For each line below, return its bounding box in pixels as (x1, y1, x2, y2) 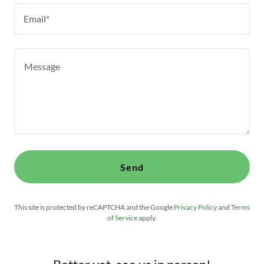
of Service (107, 213, 137, 223)
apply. (137, 213, 157, 223)
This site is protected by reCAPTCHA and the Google (14, 203, 174, 212)
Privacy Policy (174, 203, 217, 212)
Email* (24, 12, 49, 24)
